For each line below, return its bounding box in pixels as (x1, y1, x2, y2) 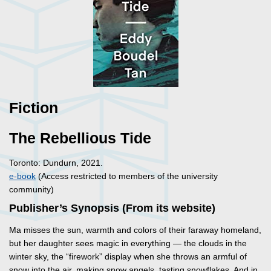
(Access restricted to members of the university (36, 171, 218, 181)
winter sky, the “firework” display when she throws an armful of (9, 252, 247, 262)
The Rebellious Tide (9, 130, 151, 147)
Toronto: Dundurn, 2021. (9, 158, 103, 168)
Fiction (9, 100, 58, 117)
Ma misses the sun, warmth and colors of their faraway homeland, (9, 225, 261, 235)
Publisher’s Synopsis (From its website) (9, 202, 215, 215)
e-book (9, 171, 36, 181)
